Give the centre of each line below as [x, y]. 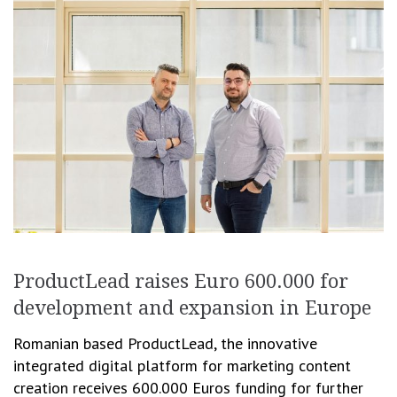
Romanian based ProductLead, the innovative [165, 343]
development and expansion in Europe [192, 307]
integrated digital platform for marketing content [182, 365]
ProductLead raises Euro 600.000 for [181, 281]
